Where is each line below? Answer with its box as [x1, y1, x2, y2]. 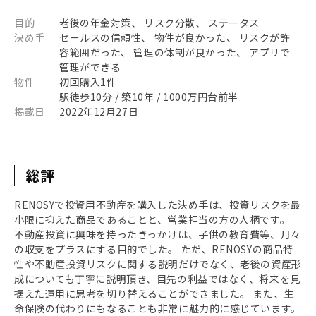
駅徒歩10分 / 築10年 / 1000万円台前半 [59, 90, 238, 104]
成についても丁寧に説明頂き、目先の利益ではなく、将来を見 [14, 272, 300, 286]
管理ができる [59, 60, 121, 74]
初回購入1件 [59, 75, 117, 89]
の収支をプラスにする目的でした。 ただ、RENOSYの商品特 [14, 242, 293, 256]
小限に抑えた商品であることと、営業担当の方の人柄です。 [14, 212, 291, 226]
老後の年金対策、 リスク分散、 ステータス [59, 16, 260, 30]
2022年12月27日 [59, 104, 139, 119]
